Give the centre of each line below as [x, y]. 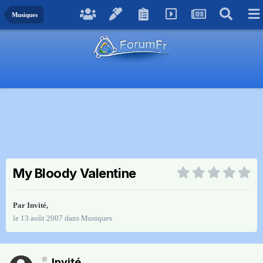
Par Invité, [31, 205]
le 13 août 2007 [38, 218]
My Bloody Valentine [75, 173]
